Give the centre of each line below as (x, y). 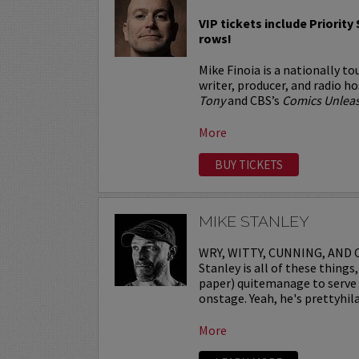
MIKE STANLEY (254, 221)
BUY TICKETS (249, 164)
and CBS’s (254, 100)
